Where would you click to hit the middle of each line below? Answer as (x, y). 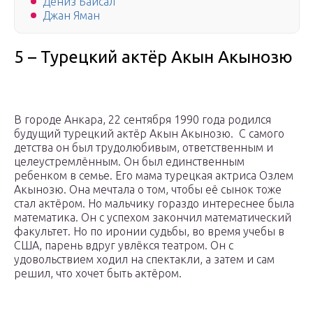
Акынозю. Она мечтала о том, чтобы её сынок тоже (148, 190)
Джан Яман (71, 16)
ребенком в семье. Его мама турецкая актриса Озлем (154, 176)
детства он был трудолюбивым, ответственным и (144, 148)
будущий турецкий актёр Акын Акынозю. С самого (149, 134)
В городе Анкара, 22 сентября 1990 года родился (143, 120)
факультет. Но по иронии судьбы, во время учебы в (149, 232)
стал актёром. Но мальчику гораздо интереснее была (154, 204)
